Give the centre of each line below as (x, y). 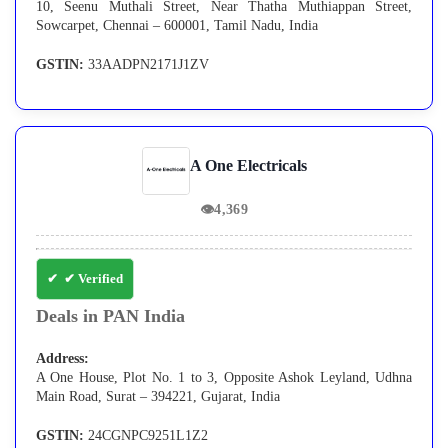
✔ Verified (93, 279)
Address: (62, 359)
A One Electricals (248, 166)
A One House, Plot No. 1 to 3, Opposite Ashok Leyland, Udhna (224, 378)
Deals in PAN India (110, 316)
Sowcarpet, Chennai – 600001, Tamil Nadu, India (177, 26)
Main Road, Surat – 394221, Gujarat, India (158, 397)
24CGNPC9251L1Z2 (146, 436)
